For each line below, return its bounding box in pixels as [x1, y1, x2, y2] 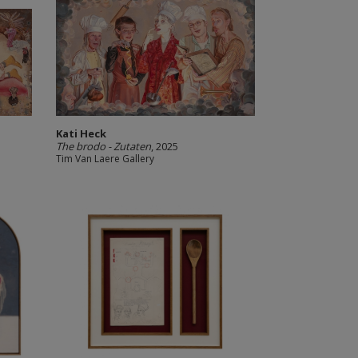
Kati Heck [55, 126, 106, 141]
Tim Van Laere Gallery [55, 152, 154, 165]
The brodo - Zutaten [55, 139, 151, 153]
